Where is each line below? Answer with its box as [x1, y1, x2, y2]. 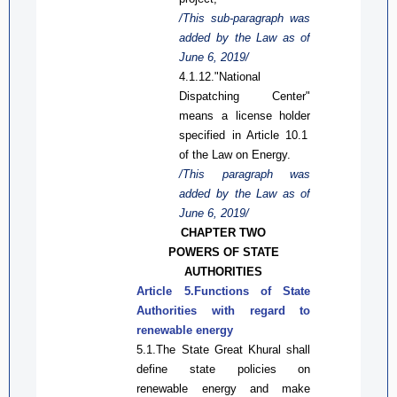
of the [179, 147, 213, 161]
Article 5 [136, 284, 191, 298]
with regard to [197, 303, 311, 317]
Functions [193, 284, 249, 298]
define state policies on [136, 362, 311, 376]
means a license [179, 108, 272, 122]
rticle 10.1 [253, 128, 308, 142]
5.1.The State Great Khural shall [136, 342, 311, 356]
